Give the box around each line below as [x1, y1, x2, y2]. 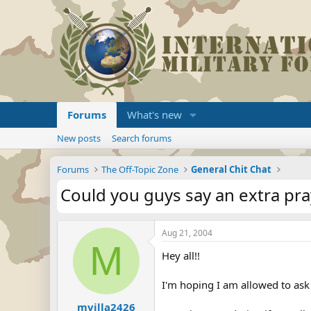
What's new [127, 108, 182, 121]
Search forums [112, 132, 171, 144]
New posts [57, 132, 101, 144]
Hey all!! [162, 249, 200, 262]
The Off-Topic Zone [101, 163, 179, 176]
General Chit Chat [191, 163, 272, 176]
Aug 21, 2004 [162, 227, 212, 239]
